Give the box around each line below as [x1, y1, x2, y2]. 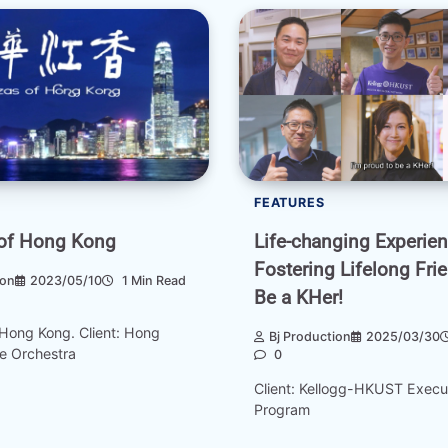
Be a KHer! [254, 286, 343, 310]
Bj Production [269, 328, 351, 344]
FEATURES [254, 195, 325, 211]
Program [254, 401, 310, 419]
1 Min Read [119, 272, 186, 288]
